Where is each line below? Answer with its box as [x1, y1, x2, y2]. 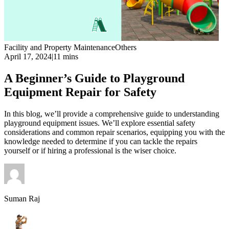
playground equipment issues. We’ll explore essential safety [4, 118, 195, 127]
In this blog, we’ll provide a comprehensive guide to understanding [4, 109, 219, 118]
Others [115, 43, 136, 52]
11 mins [53, 52, 78, 61]
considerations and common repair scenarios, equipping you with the [4, 127, 225, 136]
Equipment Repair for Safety [4, 85, 156, 99]
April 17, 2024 [4, 52, 52, 61]
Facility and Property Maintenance [4, 43, 115, 52]
